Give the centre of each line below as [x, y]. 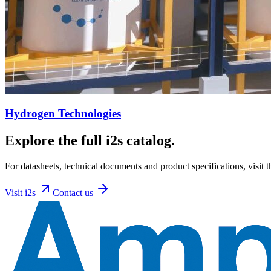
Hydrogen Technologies [63, 114]
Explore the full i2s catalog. [90, 141]
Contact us [74, 193]
